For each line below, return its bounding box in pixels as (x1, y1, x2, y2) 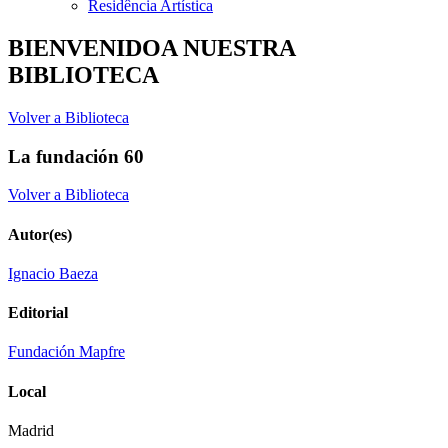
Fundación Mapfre (8, 343, 125, 361)
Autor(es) (8, 225, 72, 243)
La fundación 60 (8, 145, 144, 167)
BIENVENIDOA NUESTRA (8, 34, 295, 61)
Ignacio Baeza (8, 264, 98, 282)
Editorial (8, 304, 68, 322)
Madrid (8, 421, 54, 439)
